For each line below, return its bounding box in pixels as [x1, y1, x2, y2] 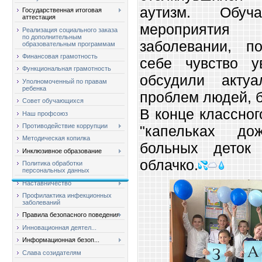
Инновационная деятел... [22, 223, 96, 231]
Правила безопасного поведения [22, 211, 120, 219]
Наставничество [22, 179, 71, 187]
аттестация [22, 13, 56, 21]
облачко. [140, 156, 198, 173]
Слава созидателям [22, 249, 81, 256]
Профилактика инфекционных [22, 191, 112, 199]
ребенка [22, 84, 46, 92]
